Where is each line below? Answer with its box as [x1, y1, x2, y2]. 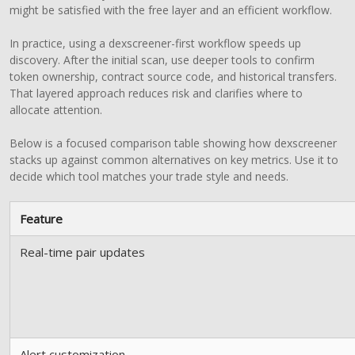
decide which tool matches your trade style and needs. [10, 169, 289, 184]
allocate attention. [10, 102, 103, 117]
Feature [20, 211, 63, 227]
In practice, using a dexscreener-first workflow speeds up [10, 36, 302, 51]
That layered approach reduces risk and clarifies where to [10, 86, 303, 101]
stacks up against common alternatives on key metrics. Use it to [10, 152, 339, 167]
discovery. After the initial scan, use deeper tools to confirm [10, 52, 315, 67]
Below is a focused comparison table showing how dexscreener [10, 136, 338, 151]
